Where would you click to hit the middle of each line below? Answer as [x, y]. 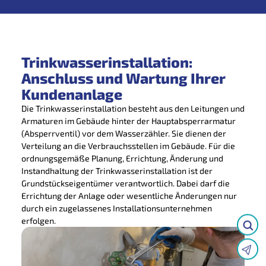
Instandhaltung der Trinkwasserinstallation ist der [117, 170]
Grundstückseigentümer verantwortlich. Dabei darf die [125, 183]
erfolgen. [38, 220]
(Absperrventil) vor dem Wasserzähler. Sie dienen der [123, 133]
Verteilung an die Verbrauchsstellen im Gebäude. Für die [128, 145]
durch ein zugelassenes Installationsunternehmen [116, 208]
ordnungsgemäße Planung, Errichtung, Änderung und [122, 158]
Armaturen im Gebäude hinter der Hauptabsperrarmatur [128, 121]
